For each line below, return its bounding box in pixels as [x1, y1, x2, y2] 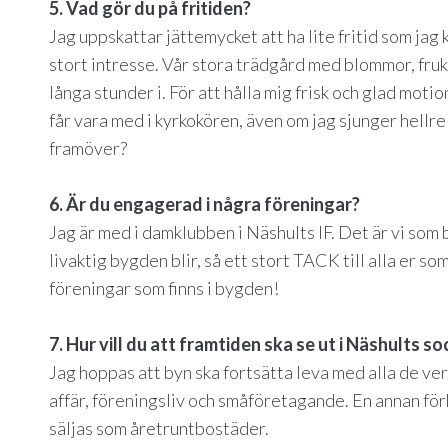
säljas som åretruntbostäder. [49, 417, 269, 439]
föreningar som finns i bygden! [49, 277, 279, 299]
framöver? [49, 137, 127, 159]
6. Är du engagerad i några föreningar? [49, 193, 360, 215]
